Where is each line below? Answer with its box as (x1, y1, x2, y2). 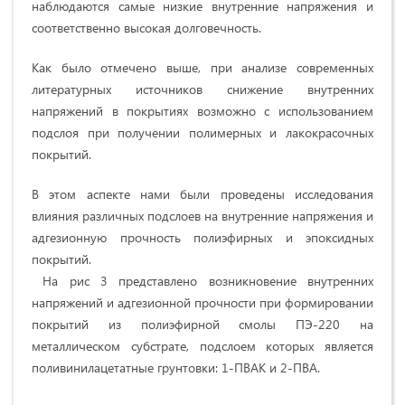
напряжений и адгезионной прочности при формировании (32, 294, 373, 312)
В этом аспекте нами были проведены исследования (32, 185, 373, 203)
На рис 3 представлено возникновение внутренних (32, 272, 373, 290)
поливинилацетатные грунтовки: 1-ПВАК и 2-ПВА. (32, 359, 320, 377)
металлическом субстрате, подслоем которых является (32, 337, 373, 355)
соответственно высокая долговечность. (32, 19, 261, 37)
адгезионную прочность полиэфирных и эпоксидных (32, 229, 373, 247)
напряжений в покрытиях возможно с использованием (32, 102, 373, 120)
